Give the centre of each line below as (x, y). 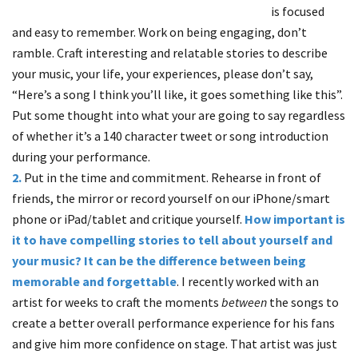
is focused (298, 11)
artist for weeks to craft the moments (117, 302)
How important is (295, 219)
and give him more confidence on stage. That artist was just (175, 344)
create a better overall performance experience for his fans (173, 323)
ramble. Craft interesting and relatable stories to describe (170, 53)
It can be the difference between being (195, 261)
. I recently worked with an (248, 281)
